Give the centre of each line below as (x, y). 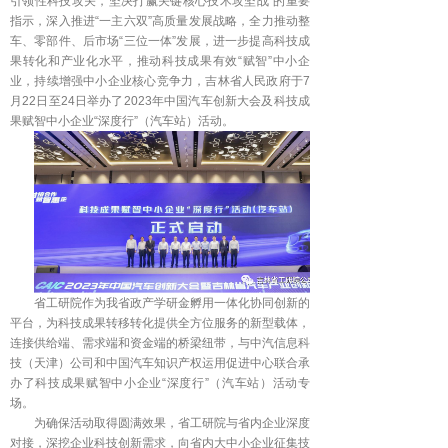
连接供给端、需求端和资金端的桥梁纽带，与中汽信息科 (160, 343)
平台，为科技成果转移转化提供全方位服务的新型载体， (160, 323)
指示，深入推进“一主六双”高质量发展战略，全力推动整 (160, 21)
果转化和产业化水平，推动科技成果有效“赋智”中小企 (160, 61)
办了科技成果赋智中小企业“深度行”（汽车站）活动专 (160, 383)
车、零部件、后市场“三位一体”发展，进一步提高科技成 (160, 41)
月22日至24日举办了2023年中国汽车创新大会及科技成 (160, 101)
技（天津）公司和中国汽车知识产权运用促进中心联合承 (160, 363)
